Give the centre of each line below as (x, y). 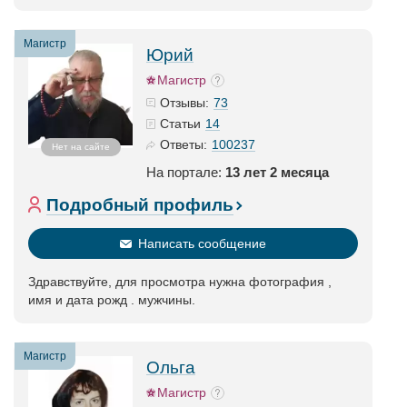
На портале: (186, 172)
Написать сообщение (202, 243)
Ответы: (184, 144)
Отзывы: (184, 103)
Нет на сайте (80, 147)
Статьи (180, 124)
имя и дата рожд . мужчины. (112, 300)
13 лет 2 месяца (277, 172)
